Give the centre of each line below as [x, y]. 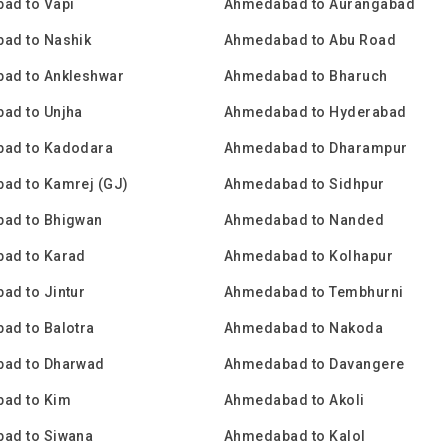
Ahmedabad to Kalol [295, 436]
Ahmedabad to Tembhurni [314, 292]
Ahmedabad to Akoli [294, 400]
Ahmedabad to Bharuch [306, 76]
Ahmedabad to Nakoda [304, 328]
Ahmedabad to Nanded [304, 220]
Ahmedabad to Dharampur [316, 148]
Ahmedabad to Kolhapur [309, 256]
